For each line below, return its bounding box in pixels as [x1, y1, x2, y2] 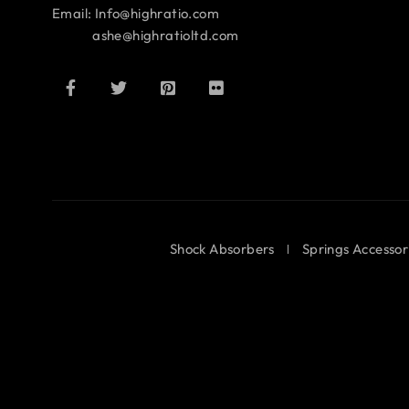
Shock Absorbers [169, 240, 275, 258]
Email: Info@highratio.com [52, 5, 219, 23]
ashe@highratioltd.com [52, 26, 239, 45]
